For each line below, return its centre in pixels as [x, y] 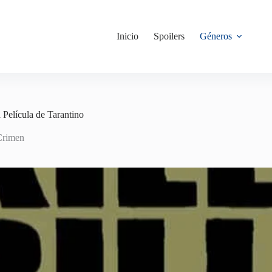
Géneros [216, 36]
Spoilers [169, 36]
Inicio [128, 36]
